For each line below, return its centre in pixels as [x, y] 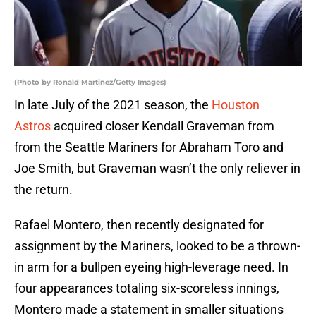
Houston [236, 105]
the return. [43, 190]
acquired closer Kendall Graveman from [163, 126]
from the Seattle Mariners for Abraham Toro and [149, 147]
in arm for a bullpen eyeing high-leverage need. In [151, 267]
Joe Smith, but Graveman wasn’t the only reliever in [157, 169]
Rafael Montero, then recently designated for [139, 225]
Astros [32, 126]
